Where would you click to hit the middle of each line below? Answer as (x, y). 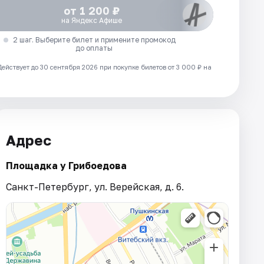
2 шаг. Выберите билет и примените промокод (94, 39)
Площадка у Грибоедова (66, 166)
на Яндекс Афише (92, 20)
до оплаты (94, 48)
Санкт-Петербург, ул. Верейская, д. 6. (95, 187)
